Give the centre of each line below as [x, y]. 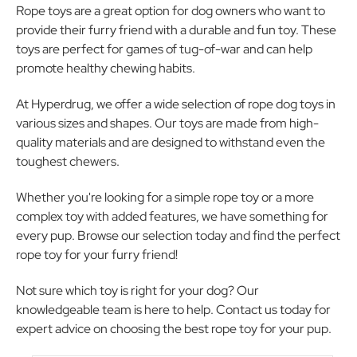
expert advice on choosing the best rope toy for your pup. [174, 329]
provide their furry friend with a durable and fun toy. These [176, 30]
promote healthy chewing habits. [106, 68]
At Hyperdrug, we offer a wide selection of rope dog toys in [176, 104]
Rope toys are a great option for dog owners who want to [171, 11]
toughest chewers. [68, 161]
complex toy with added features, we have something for [172, 216]
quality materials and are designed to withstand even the [171, 142]
